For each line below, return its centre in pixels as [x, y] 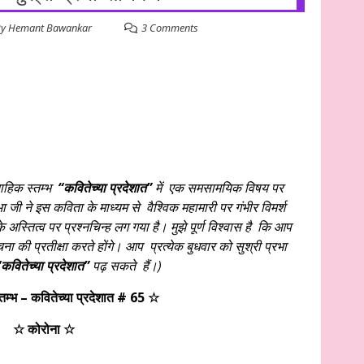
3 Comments [170, 28]
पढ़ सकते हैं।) [125, 266]
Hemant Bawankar [50, 28]
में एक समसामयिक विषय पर [217, 188]
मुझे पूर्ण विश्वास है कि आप [231, 227]
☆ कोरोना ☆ [43, 329]
